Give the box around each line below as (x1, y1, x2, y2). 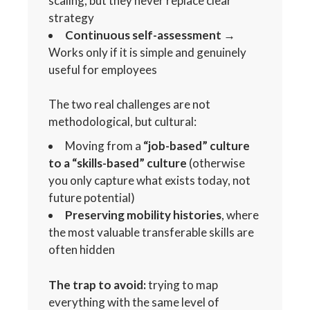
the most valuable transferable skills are (48, 225, 255, 240)
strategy (48, 10, 95, 25)
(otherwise (187, 156, 246, 171)
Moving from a (65, 138, 144, 154)
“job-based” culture (143, 138, 250, 154)
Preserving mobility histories (65, 208, 222, 223)
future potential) (48, 190, 136, 206)
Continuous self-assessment (65, 27, 222, 42)
